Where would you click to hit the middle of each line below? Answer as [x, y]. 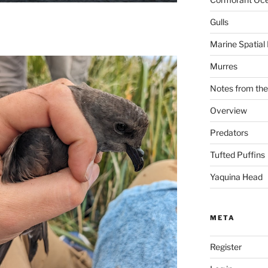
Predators [229, 132]
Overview [228, 110]
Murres [223, 66]
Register [226, 246]
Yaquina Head [236, 176]
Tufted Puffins [237, 154]
